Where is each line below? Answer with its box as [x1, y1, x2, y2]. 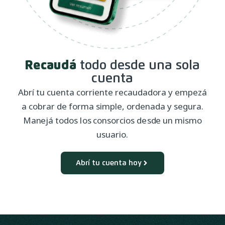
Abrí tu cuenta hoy [76, 159, 142, 167]
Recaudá [25, 59, 77, 72]
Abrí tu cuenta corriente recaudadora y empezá [18, 86, 207, 98]
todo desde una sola [76, 59, 200, 72]
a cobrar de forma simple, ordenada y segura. [22, 100, 203, 112]
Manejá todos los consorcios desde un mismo [23, 115, 202, 126]
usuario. [96, 129, 129, 140]
